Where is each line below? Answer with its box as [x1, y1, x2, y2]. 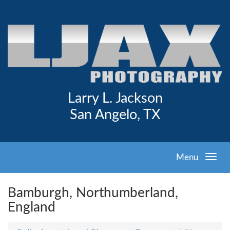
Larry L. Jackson [67, 91, 163, 106]
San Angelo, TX [69, 108, 161, 122]
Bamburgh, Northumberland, [8, 186, 178, 200]
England [8, 200, 55, 214]
